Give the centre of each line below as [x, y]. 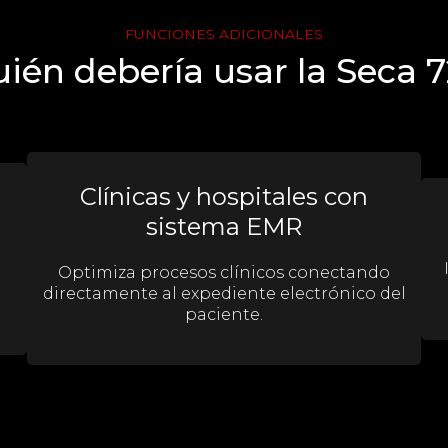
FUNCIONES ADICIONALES [224, 34]
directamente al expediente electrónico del [224, 293]
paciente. [224, 314]
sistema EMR [224, 226]
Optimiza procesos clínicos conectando [224, 272]
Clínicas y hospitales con [224, 196]
